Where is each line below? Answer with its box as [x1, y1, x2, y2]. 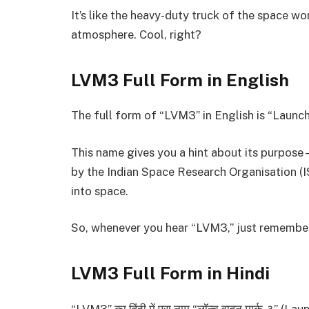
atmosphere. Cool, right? [71, 27, 201, 41]
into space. [71, 183, 128, 198]
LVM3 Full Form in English [71, 69, 289, 90]
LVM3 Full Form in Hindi [71, 263, 270, 283]
